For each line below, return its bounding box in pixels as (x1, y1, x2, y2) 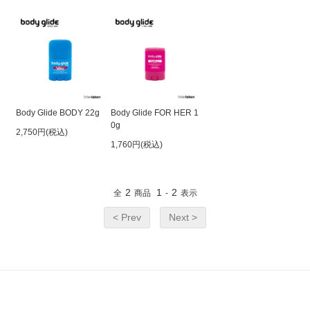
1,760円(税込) (110, 139, 163, 149)
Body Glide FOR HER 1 (110, 107, 199, 118)
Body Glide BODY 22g (16, 107, 100, 118)
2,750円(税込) (16, 127, 69, 137)
